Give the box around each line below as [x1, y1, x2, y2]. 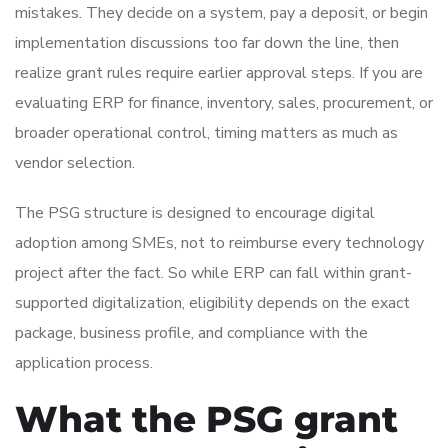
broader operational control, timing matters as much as [15, 121, 398, 144]
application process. [15, 351, 153, 374]
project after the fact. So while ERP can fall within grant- [15, 261, 412, 284]
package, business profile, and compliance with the [15, 321, 368, 344]
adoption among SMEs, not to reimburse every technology [15, 231, 424, 254]
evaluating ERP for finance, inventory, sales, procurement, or [15, 91, 433, 114]
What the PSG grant [15, 396, 398, 441]
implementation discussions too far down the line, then [15, 31, 399, 54]
